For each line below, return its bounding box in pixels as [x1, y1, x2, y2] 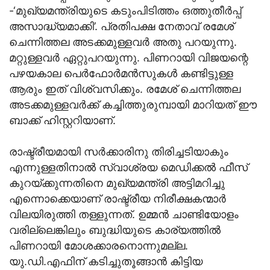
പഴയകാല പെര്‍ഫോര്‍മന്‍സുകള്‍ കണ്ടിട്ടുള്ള [9, 66, 233, 80]
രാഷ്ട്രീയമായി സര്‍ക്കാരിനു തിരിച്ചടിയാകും [9, 145, 228, 158]
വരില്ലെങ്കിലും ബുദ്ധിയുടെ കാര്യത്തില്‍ [9, 223, 221, 236]
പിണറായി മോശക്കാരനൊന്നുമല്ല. [9, 239, 188, 252]
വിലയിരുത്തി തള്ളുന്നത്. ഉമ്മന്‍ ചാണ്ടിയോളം [9, 207, 239, 221]
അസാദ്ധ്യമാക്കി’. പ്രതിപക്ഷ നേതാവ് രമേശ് [9, 19, 234, 33]
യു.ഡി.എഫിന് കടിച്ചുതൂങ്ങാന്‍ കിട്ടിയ [9, 254, 202, 268]
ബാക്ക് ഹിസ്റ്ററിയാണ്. [9, 113, 116, 127]
